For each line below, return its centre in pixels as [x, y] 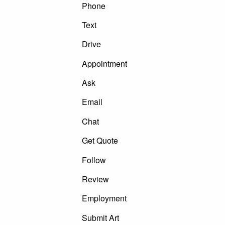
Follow [94, 160]
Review [95, 179]
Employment [104, 198]
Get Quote [100, 141]
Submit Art [100, 217]
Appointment [104, 63]
